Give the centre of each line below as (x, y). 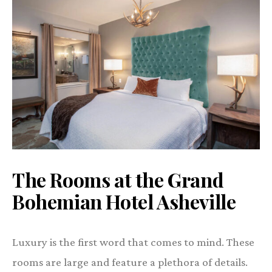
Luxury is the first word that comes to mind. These (133, 242)
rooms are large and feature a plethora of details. (130, 262)
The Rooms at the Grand (118, 180)
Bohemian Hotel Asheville (124, 202)
